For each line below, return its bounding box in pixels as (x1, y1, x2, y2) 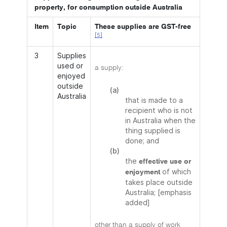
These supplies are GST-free (95, 23, 191, 30)
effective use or (139, 158, 191, 165)
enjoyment (125, 169, 162, 176)
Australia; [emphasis (125, 188, 192, 197)
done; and (125, 136, 159, 145)
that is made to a (125, 96, 183, 104)
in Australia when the (125, 116, 196, 125)
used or (57, 61, 83, 70)
